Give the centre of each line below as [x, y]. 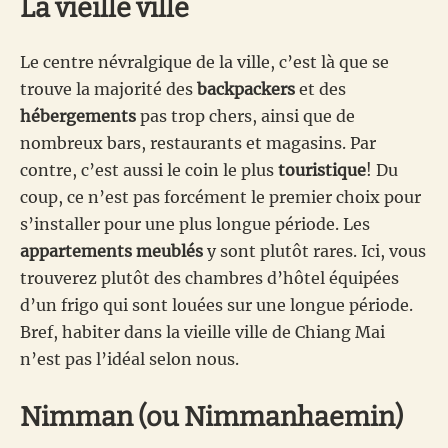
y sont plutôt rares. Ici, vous [314, 250]
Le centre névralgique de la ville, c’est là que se [204, 61]
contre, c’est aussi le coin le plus [149, 169]
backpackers [246, 88]
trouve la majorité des [108, 88]
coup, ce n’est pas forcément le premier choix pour [220, 196]
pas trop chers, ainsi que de [245, 115]
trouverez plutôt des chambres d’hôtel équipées [209, 277]
